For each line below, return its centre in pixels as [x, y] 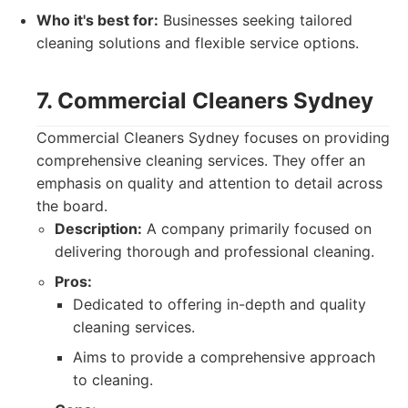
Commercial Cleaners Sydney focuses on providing [213, 138]
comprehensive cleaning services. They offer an [201, 160]
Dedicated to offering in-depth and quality [219, 304]
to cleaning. [113, 380]
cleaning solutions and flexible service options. [198, 43]
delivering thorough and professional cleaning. [214, 251]
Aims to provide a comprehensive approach [224, 357]
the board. [72, 206]
